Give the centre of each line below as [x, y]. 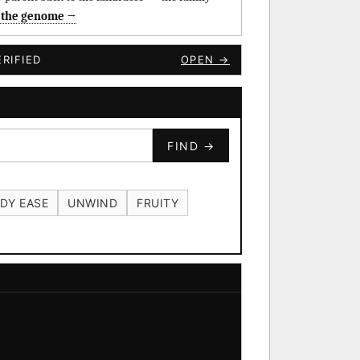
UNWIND [92, 203]
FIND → [191, 145]
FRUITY [157, 203]
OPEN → [205, 59]
